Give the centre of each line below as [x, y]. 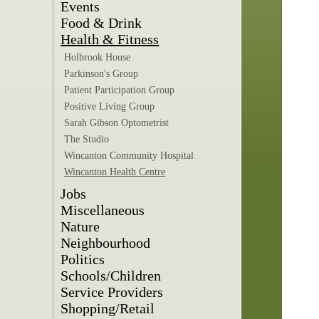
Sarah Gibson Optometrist [117, 123]
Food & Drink [101, 23]
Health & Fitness [110, 39]
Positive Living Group [110, 106]
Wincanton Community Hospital [129, 156]
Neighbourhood [106, 243]
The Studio [87, 139]
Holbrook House [98, 57]
